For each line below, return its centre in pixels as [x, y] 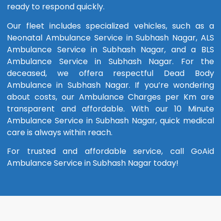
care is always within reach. [60, 132]
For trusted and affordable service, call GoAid [110, 151]
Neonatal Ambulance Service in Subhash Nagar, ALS [110, 37]
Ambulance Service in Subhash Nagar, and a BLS [110, 49]
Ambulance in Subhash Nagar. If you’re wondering [110, 85]
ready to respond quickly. [56, 7]
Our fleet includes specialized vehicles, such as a [110, 26]
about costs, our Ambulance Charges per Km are [110, 97]
